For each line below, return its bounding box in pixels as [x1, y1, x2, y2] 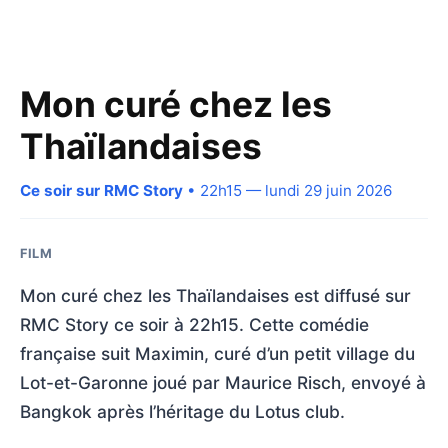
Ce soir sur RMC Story [20, 180, 183, 200]
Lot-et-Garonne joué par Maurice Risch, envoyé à [20, 371, 426, 393]
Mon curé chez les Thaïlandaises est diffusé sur [20, 284, 411, 306]
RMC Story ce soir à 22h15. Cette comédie [20, 313, 369, 335]
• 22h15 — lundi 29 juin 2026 [183, 180, 392, 200]
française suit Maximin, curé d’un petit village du [20, 342, 415, 364]
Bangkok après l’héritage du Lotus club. [20, 400, 345, 422]
